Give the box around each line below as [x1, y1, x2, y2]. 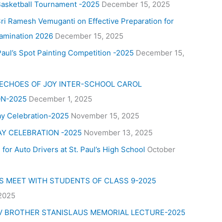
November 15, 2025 [71, 111, 139, 121]
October [147, 144, 175, 154]
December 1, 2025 [29, 94, 92, 104]
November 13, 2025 [84, 127, 153, 137]
